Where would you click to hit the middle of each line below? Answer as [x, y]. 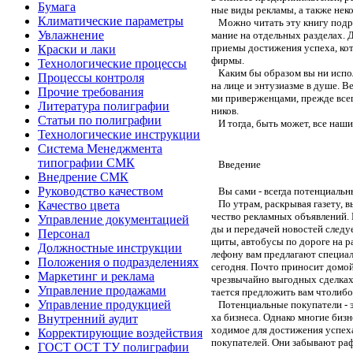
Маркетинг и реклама [96, 276]
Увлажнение [71, 35]
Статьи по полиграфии [100, 120]
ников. [225, 110]
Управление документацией [113, 219]
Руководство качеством [100, 191]
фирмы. [228, 60]
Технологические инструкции [119, 134]
